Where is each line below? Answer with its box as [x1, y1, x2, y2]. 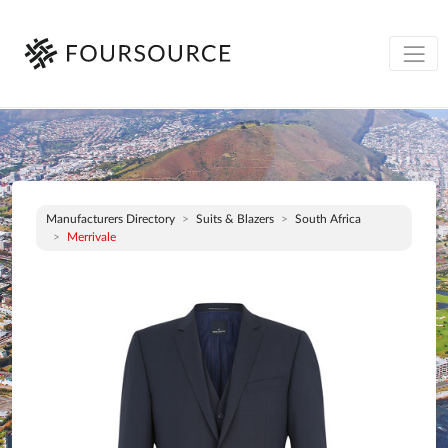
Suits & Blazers [196, 213, 274, 225]
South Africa [295, 213, 361, 225]
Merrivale [67, 231, 116, 243]
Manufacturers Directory [46, 213, 175, 225]
